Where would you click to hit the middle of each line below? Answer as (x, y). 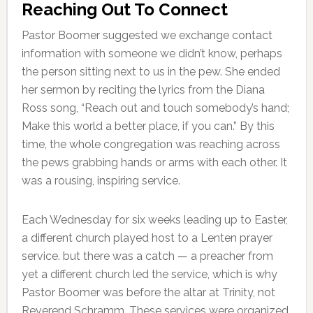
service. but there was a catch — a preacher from (147, 256)
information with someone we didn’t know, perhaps (152, 53)
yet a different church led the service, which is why (149, 274)
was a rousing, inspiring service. (101, 180)
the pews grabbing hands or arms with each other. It (154, 162)
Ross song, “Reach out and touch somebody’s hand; (155, 108)
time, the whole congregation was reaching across (151, 144)
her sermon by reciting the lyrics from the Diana (143, 89)
